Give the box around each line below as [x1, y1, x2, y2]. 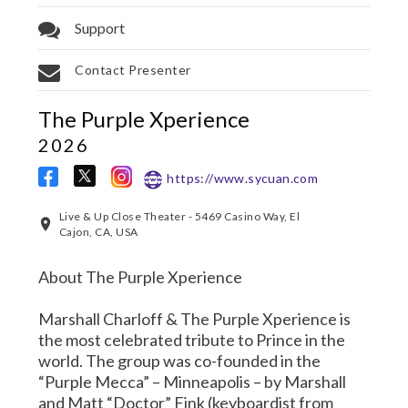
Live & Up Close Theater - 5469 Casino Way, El [58, 209, 301, 223]
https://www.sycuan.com [167, 169, 319, 186]
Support [75, 18, 126, 36]
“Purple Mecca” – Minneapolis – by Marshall [38, 371, 347, 392]
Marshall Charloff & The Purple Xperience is [38, 308, 352, 329]
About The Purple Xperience [38, 266, 243, 287]
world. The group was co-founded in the [38, 350, 321, 371]
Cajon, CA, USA [58, 224, 138, 239]
